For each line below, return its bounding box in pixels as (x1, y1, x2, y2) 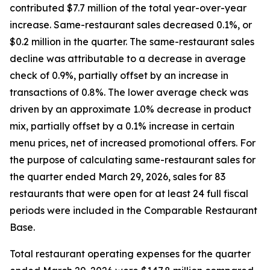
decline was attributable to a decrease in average (10, 52, 246, 64)
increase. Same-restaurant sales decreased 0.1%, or (10, 19, 252, 31)
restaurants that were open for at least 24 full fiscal (10, 187, 248, 199)
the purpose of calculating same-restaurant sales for (10, 154, 256, 166)
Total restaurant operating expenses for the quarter (10, 248, 251, 260)
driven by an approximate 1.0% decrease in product (10, 103, 251, 115)
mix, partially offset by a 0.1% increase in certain (10, 120, 234, 132)
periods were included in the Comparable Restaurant (10, 204, 257, 216)
